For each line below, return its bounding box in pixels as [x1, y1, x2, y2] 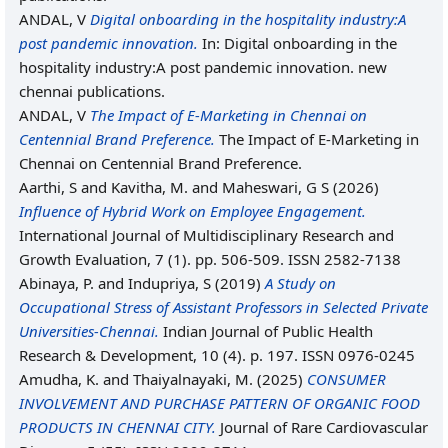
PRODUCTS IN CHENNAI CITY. [19, 417, 216, 437]
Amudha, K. [19, 369, 99, 389]
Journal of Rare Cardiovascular [216, 417, 428, 437]
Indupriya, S [128, 273, 211, 293]
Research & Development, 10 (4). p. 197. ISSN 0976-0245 [19, 345, 415, 365]
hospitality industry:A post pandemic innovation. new [19, 57, 387, 77]
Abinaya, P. [19, 273, 94, 293]
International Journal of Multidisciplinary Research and [19, 225, 394, 245]
